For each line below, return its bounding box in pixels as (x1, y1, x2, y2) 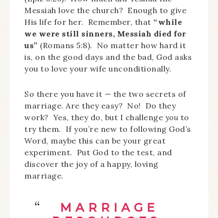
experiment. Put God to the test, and (24, 147, 172, 157)
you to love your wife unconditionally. (24, 64, 171, 73)
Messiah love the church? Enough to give (24, 5, 186, 15)
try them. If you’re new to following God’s (24, 124, 191, 134)
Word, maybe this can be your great (24, 136, 165, 145)
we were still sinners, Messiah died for (24, 29, 186, 38)
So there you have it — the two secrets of (24, 89, 186, 99)
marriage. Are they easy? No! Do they (24, 101, 176, 110)
